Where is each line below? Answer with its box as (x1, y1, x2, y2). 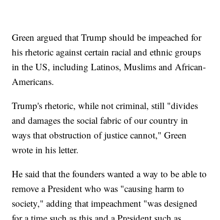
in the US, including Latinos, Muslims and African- (12, 60, 206, 73)
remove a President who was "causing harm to (12, 182, 185, 195)
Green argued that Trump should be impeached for (12, 31, 202, 44)
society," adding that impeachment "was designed (12, 197, 198, 210)
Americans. (12, 75, 55, 88)
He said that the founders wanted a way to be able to (12, 167, 207, 180)
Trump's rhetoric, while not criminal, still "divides (12, 99, 198, 112)
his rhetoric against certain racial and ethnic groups (12, 46, 201, 58)
